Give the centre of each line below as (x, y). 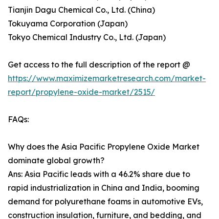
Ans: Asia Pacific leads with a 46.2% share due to (99, 174)
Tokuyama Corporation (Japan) (68, 24)
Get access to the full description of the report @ (99, 65)
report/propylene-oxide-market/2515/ (81, 92)
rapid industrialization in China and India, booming (104, 188)
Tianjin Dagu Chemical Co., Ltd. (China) (81, 10)
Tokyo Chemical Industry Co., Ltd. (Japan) (87, 37)
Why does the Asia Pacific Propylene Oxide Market (104, 147)
